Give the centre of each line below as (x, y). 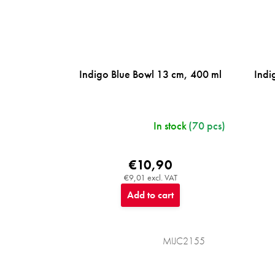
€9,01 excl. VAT (150, 178)
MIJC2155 (184, 241)
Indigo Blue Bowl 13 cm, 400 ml (151, 74)
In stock (170, 126)
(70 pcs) (207, 126)
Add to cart (151, 195)
